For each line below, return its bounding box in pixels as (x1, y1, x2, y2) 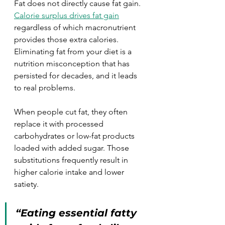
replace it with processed (14, 119, 105, 129)
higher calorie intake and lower (14, 167, 126, 177)
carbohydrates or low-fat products (14, 131, 137, 141)
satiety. (14, 179, 39, 189)
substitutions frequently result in (14, 155, 130, 165)
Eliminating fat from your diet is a (14, 47, 134, 56)
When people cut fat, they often (14, 107, 130, 117)
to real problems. (14, 83, 75, 92)
